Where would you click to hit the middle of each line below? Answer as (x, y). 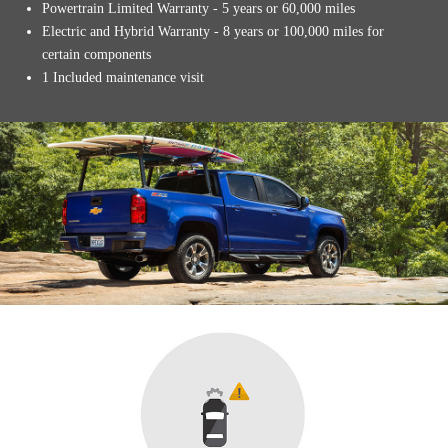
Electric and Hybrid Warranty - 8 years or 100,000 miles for (213, 32)
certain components (97, 55)
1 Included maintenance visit (123, 78)
